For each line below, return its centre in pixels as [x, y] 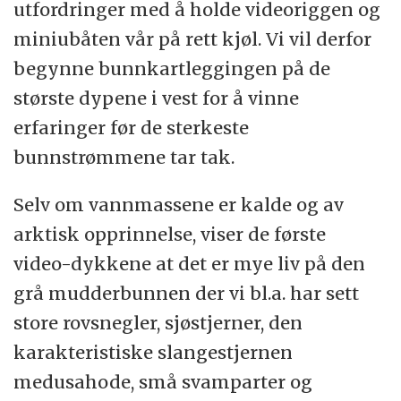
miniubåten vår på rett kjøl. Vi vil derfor [193, 38]
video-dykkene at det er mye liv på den [190, 263]
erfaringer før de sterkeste [132, 127]
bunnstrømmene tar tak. [124, 157]
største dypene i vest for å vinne [157, 98]
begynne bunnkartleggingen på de [172, 68]
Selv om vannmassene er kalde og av [179, 204]
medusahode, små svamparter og [163, 381]
